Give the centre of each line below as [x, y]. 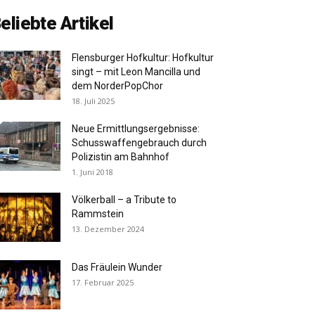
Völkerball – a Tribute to [124, 200]
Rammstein [98, 214]
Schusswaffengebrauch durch [139, 143]
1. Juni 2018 [92, 172]
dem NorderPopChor [117, 86]
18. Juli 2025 [93, 101]
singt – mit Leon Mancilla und [136, 72]
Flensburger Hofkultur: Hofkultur [143, 58]
